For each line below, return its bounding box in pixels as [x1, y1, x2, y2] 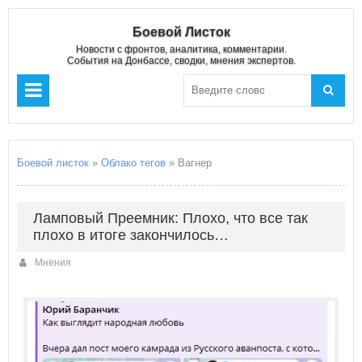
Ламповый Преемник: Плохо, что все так [33, 210, 308, 226]
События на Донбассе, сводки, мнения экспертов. [66, 55, 296, 66]
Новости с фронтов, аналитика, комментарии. [75, 44, 287, 55]
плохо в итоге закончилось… [33, 227, 229, 243]
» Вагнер [166, 157, 212, 169]
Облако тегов [101, 157, 166, 169]
